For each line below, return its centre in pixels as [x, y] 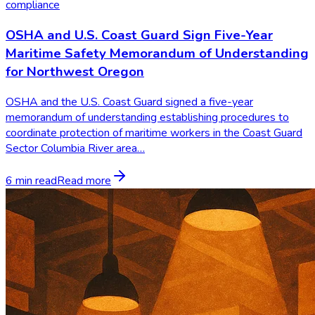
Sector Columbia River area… [75, 148]
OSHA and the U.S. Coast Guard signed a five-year [129, 102]
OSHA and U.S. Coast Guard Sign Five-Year [139, 35]
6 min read [31, 180]
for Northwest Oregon [75, 71]
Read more [84, 180]
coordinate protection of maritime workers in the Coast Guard [154, 133]
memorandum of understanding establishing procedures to [147, 117]
